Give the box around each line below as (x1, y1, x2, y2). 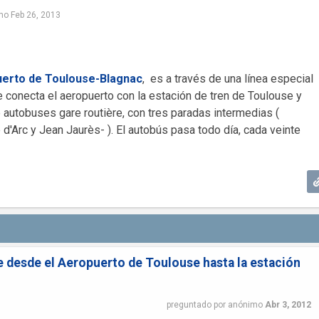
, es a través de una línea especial (142, 72, 313, 85)
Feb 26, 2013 (10, 10, 61, 20)
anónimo (227, 299, 263, 310)
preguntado (166, 299, 211, 310)
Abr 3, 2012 (264, 299, 311, 310)
